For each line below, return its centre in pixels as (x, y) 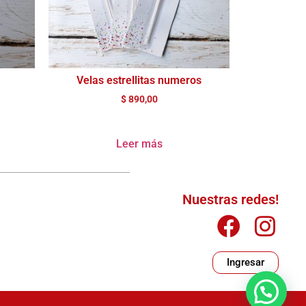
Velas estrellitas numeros (139, 80)
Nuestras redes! (230, 199)
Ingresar (245, 262)
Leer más (139, 143)
